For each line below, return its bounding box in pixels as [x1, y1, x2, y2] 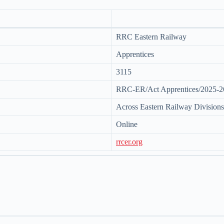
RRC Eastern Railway [116, 32, 186, 41]
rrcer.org [116, 137, 142, 146]
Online [116, 120, 137, 129]
